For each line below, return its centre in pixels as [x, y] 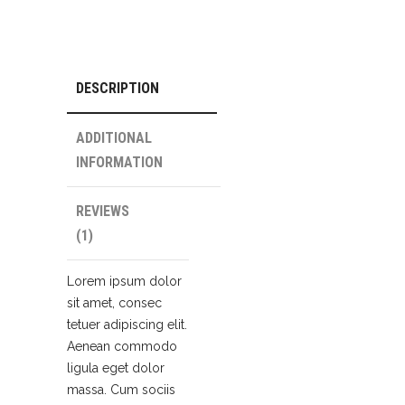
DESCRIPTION [118, 89]
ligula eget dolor [116, 368]
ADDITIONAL [114, 138]
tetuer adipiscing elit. [127, 325]
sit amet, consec [114, 303]
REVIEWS [103, 212]
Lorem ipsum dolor [124, 282]
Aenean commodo [122, 347]
